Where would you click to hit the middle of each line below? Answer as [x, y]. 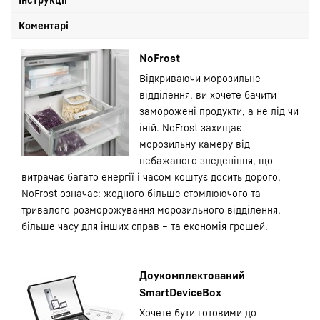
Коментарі [44, 25]
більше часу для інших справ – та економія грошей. [145, 226]
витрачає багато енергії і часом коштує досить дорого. [151, 177]
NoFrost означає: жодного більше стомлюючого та [141, 193]
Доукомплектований [192, 275]
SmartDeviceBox [180, 292]
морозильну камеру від [195, 144]
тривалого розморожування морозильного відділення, [151, 210]
